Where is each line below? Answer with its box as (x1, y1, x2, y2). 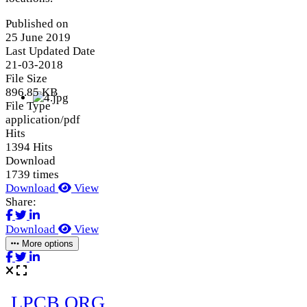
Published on (5, 16, 69, 30)
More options (19, 238, 73, 249)
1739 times (5, 167, 59, 181)
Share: (5, 195, 36, 208)
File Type (5, 99, 51, 112)
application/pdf (5, 112, 80, 126)
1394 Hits (5, 140, 53, 153)
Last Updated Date (5, 44, 95, 58)
